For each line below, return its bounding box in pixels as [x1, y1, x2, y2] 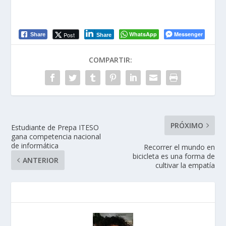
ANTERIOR [23, 155, 59, 165]
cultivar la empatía [155, 160, 215, 170]
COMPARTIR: [89, 54, 132, 65]
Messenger [174, 30, 203, 38]
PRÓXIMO [170, 120, 203, 130]
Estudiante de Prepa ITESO [11, 122, 99, 132]
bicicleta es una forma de [132, 151, 215, 161]
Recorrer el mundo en [143, 142, 215, 152]
